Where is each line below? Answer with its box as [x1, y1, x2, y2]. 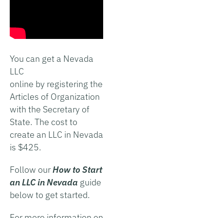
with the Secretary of [10, 103, 90, 115]
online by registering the [10, 78, 103, 90]
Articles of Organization [10, 91, 100, 102]
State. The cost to [10, 116, 77, 127]
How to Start [53, 163, 102, 175]
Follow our [10, 163, 53, 175]
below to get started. [10, 189, 90, 200]
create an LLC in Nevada [10, 128, 103, 140]
